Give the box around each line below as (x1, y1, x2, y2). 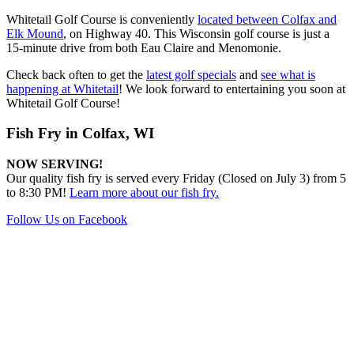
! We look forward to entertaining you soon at (119, 81, 345, 96)
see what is (261, 67, 315, 81)
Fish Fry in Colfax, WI (6, 125, 154, 142)
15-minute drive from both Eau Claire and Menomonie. (6, 40, 281, 55)
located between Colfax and (198, 12, 337, 26)
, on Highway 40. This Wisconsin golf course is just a (63, 26, 330, 40)
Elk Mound (6, 26, 63, 40)
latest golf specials (146, 67, 236, 81)
